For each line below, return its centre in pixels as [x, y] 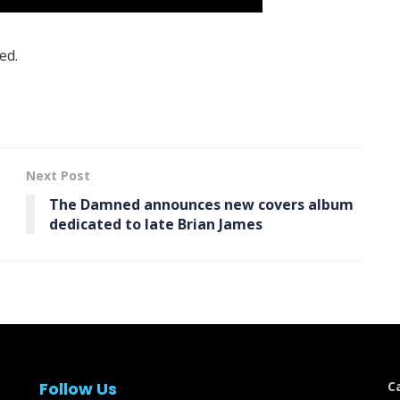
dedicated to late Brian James [156, 224]
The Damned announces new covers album [201, 204]
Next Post [58, 175]
